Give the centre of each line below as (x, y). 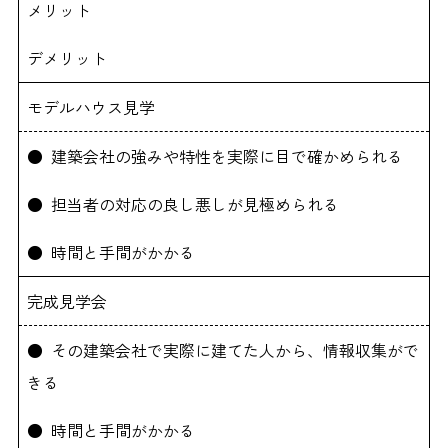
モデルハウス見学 (91, 106)
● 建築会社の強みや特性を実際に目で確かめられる (215, 155)
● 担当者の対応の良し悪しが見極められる (183, 203)
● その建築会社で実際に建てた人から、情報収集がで (223, 349)
